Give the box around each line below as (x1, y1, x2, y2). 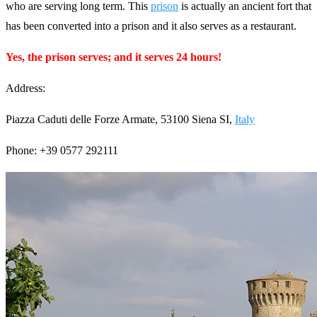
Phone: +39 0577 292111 (6, 144, 118, 157)
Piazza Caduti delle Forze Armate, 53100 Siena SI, (6, 113, 235, 126)
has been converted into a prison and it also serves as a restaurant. (6, 20, 296, 33)
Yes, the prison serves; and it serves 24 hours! (6, 51, 221, 64)
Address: (6, 82, 45, 95)
